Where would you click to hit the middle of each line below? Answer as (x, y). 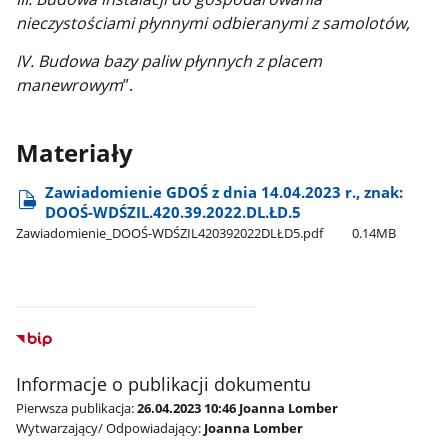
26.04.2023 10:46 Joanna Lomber (238, 408)
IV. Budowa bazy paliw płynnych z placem (169, 61)
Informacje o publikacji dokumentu (164, 384)
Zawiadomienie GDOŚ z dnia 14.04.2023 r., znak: (224, 192)
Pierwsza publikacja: (75, 408)
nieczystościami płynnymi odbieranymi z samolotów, (213, 22)
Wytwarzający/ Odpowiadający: (109, 428)
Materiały (75, 152)
